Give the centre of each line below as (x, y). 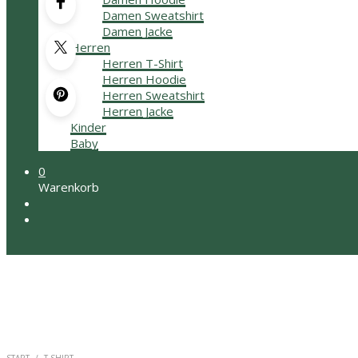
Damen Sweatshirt (153, 15)
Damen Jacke (137, 31)
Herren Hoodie (144, 79)
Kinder (88, 127)
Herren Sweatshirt (153, 95)
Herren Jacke (138, 111)
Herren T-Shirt (143, 63)
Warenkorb (69, 187)
